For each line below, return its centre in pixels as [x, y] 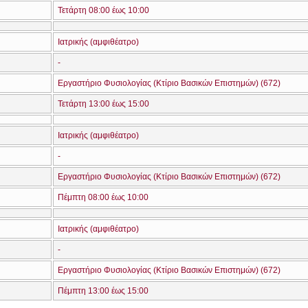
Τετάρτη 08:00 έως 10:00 [103, 10]
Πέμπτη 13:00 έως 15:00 [103, 291]
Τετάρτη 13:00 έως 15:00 [103, 104]
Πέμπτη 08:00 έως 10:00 [103, 197]
